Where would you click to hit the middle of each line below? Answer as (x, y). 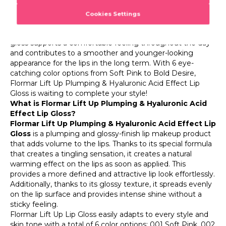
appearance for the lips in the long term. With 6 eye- (102, 63)
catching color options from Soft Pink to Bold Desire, (103, 73)
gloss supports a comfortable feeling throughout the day (110, 43)
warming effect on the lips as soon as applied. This (98, 164)
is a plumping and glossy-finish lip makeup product (121, 133)
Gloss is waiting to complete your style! (79, 93)
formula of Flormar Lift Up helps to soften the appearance (112, 22)
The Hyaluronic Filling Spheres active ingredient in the (105, 12)
